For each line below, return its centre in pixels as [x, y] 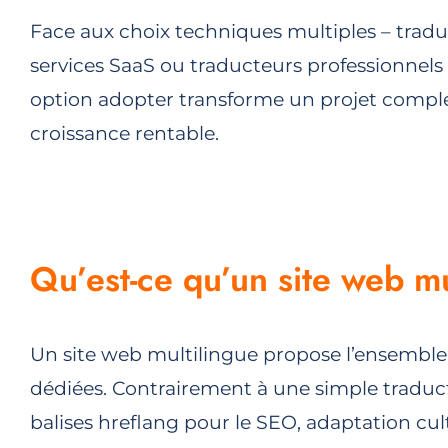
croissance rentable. [124, 134]
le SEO [265, 423]
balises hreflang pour [132, 423]
